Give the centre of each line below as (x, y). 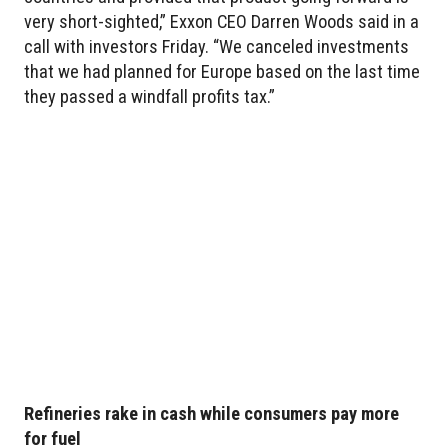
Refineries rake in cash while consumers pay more (211, 414)
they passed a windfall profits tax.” (149, 96)
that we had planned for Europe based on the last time (222, 71)
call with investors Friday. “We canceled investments (216, 46)
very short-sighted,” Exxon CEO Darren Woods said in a (221, 21)
